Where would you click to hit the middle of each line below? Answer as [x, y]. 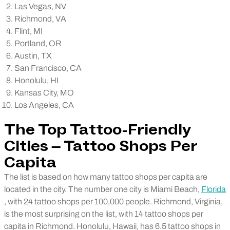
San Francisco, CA [48, 68]
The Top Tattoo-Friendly [97, 130]
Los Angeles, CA [44, 105]
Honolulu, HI [36, 80]
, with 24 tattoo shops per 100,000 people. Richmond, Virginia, [113, 202]
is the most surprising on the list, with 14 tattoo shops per [104, 214]
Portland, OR [38, 43]
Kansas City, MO [44, 93]
